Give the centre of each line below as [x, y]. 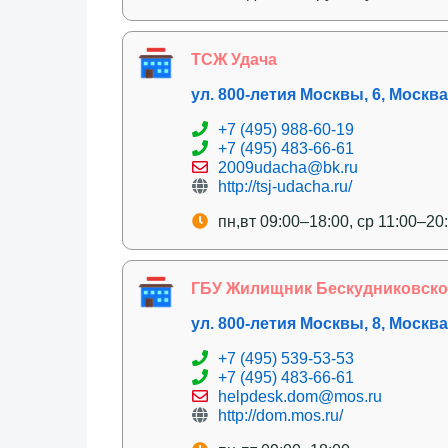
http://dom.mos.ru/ [280, 415]
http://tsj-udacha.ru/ [285, 186]
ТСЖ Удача [234, 59]
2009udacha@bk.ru [288, 167]
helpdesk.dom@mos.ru [300, 396]
